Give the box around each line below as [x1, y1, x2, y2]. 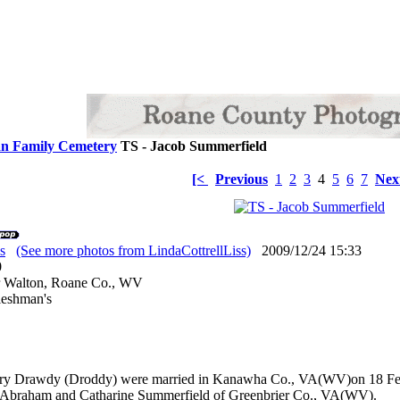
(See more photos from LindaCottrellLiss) [16, 243, 251, 258]
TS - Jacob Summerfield [117, 138, 267, 154]
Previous [215, 171, 268, 187]
